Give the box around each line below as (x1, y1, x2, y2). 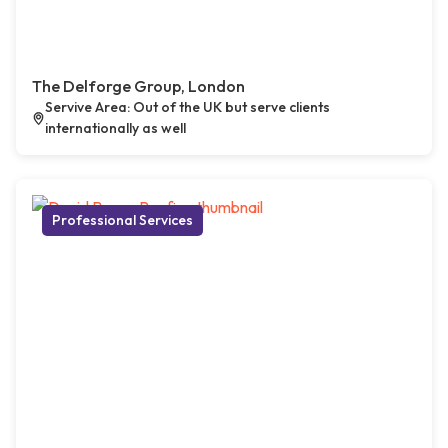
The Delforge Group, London (32, 76, 245, 96)
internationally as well (44, 119, 186, 137)
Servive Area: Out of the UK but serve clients (44, 98, 330, 116)
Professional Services (52, 211, 193, 229)
